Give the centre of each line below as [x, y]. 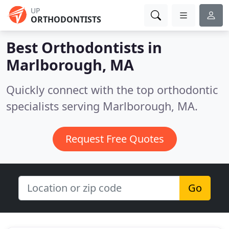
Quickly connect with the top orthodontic [112, 90]
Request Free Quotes [114, 139]
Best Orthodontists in [84, 47]
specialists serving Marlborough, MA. [102, 106]
